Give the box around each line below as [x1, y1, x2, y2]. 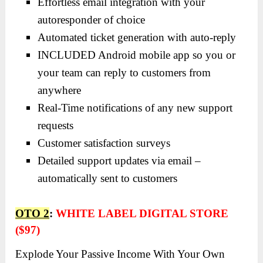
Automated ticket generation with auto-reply [38, 31, 237, 43]
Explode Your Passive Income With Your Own [15, 248, 225, 261]
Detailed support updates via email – [38, 154, 201, 167]
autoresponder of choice [38, 13, 146, 26]
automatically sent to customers [38, 171, 178, 184]
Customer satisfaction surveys [38, 136, 171, 149]
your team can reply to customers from [38, 66, 211, 79]
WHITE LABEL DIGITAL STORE [56, 207, 229, 220]
